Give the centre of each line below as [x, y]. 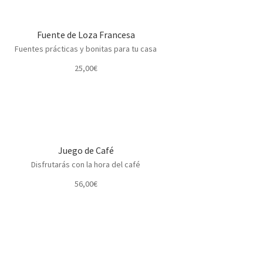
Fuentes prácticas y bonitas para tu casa [86, 48]
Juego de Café [86, 150]
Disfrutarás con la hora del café [86, 164]
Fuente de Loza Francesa [86, 34]
